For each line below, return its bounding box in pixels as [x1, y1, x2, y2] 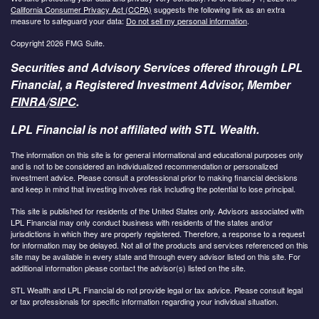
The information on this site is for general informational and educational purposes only [11, 148, 303, 160]
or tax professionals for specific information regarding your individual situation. [11, 295, 278, 307]
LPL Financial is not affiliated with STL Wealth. [11, 120, 259, 137]
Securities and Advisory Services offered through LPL [11, 58, 303, 75]
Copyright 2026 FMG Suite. [11, 36, 105, 48]
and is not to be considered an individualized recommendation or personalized [11, 159, 278, 172]
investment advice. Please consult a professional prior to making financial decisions [11, 171, 298, 183]
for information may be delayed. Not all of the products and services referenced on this [11, 239, 308, 251]
